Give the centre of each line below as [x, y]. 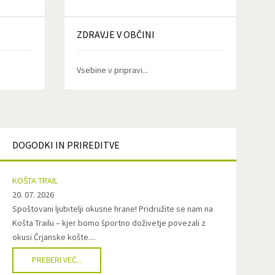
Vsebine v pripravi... [112, 70]
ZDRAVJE [95, 34]
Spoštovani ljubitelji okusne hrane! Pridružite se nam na [113, 209]
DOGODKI [33, 145]
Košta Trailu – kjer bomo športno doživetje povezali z [109, 223]
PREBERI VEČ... [57, 260]
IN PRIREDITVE [87, 145]
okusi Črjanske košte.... [54, 237]
